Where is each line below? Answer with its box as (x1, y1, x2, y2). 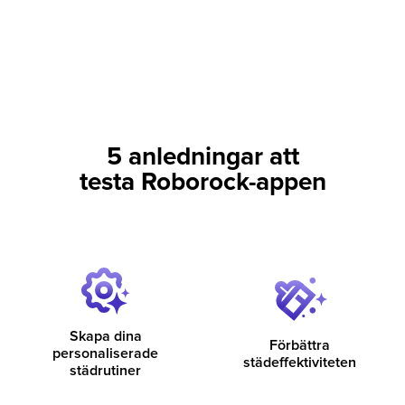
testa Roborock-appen (79, 170, 326, 196)
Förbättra (269, 337, 330, 353)
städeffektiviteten (243, 354, 356, 370)
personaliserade (52, 346, 158, 362)
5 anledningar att (106, 145, 299, 171)
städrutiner (70, 363, 141, 379)
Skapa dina (69, 329, 142, 344)
